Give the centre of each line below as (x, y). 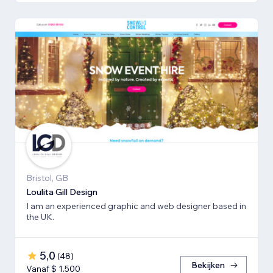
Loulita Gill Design (62, 192)
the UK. (40, 217)
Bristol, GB (47, 178)
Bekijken (208, 265)
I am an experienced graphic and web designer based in (136, 206)
